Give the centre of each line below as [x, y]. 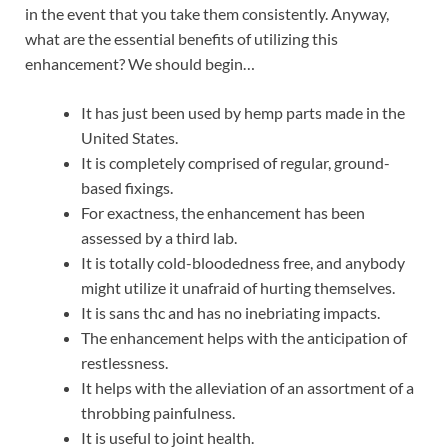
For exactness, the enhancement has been [223, 212]
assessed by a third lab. [159, 237]
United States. [129, 137]
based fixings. [127, 187]
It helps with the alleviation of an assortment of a [247, 387]
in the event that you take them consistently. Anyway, [207, 13]
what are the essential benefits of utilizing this [181, 38]
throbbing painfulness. [158, 412]
